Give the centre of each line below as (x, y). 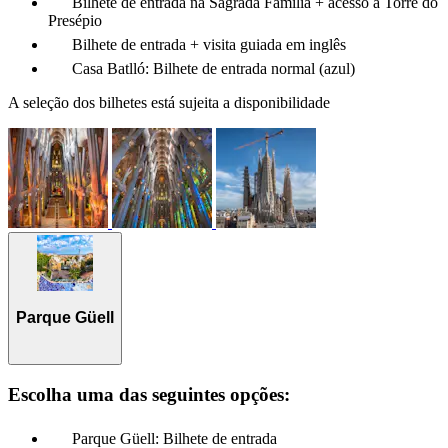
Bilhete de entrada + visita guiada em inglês (209, 44)
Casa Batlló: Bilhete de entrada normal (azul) (213, 68)
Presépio (75, 20)
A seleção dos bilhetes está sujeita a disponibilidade (169, 102)
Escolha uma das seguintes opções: (149, 394)
